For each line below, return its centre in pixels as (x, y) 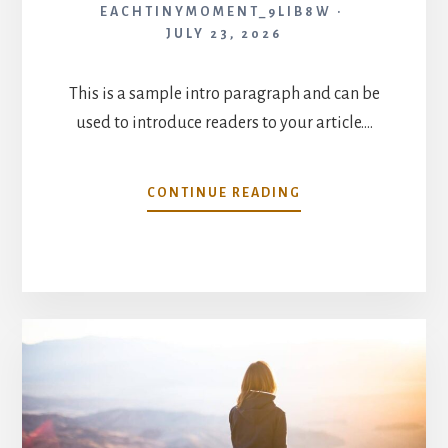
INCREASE (337, 191)
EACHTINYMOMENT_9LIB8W (216, 11)
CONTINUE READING (224, 192)
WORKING (338, 301)
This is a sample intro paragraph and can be (224, 93)
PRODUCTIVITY (357, 235)
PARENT (329, 323)
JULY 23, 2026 (224, 33)
